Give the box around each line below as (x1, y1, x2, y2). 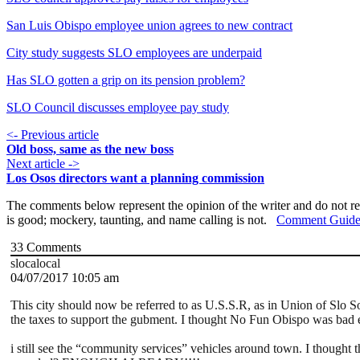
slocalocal (10, 256, 60, 271)
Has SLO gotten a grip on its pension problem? (6, 73, 245, 88)
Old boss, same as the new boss (6, 142, 174, 157)
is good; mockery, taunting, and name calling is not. (6, 213, 276, 227)
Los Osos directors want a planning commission (6, 171, 264, 186)
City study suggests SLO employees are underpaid (6, 46, 262, 60)
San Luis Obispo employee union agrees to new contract (6, 18, 292, 33)
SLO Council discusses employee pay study (6, 100, 229, 115)
